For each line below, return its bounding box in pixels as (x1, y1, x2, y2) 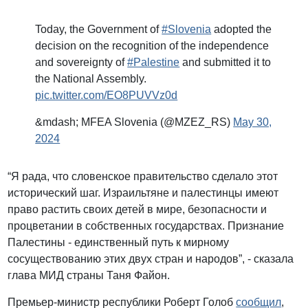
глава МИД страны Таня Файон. (8, 269, 170, 282)
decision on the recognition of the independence (35, 40, 269, 52)
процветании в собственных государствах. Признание (8, 220, 285, 232)
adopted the (211, 23, 272, 36)
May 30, (233, 116, 272, 129)
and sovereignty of (35, 56, 128, 69)
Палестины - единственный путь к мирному (8, 236, 230, 249)
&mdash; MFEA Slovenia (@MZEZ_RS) (35, 116, 234, 129)
